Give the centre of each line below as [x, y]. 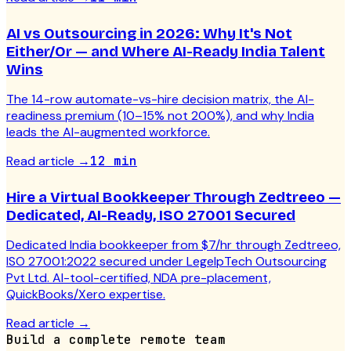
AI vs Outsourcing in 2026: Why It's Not [149, 34]
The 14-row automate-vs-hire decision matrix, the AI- [160, 100]
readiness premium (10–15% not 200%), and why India [160, 116]
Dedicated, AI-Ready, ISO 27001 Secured [151, 215]
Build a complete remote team [116, 340]
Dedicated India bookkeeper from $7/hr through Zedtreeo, [174, 245]
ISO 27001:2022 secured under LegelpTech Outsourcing [166, 262]
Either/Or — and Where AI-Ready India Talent [166, 52]
